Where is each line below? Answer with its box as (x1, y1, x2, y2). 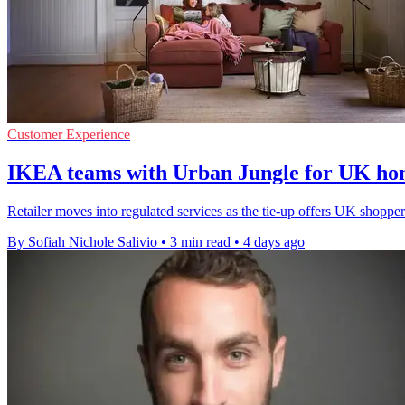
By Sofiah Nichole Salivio (7, 234, 157, 250)
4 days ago (243, 234, 305, 250)
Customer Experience (7, 127, 130, 143)
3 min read (170, 234, 231, 250)
